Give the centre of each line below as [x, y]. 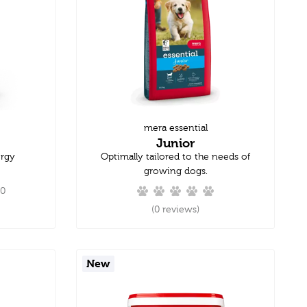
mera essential [175, 128]
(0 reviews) [175, 209]
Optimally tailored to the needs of [175, 157]
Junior [175, 143]
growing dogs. [175, 171]
